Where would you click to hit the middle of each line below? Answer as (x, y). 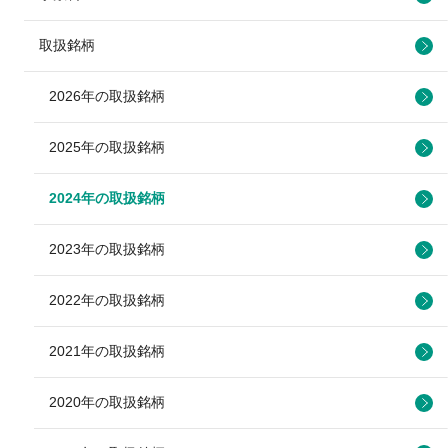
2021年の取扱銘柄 (107, 350)
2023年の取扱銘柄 (107, 248)
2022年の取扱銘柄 (107, 299)
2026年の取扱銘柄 (107, 95)
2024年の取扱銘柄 (107, 197)
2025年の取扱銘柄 (107, 146)
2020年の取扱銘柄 (107, 401)
